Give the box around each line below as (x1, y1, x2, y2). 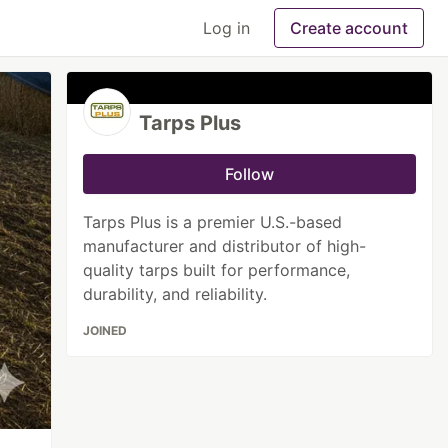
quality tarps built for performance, (83, 260, 351, 280)
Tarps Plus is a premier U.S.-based (83, 212, 343, 232)
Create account (290, 18, 408, 38)
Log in (203, 18, 250, 38)
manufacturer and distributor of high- (83, 236, 367, 256)
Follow (225, 164, 275, 184)
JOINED (83, 323, 128, 338)
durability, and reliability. (83, 284, 268, 304)
